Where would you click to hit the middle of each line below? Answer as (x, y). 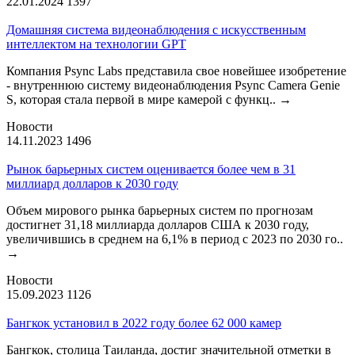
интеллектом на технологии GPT (96, 44)
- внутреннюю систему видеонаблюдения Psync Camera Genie (173, 85)
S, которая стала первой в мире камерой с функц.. (143, 99)
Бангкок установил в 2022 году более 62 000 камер (144, 323)
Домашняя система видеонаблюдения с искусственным (156, 29)
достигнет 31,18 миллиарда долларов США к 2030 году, (158, 224)
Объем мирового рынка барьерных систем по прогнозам (160, 210)
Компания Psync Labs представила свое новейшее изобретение (176, 71)
